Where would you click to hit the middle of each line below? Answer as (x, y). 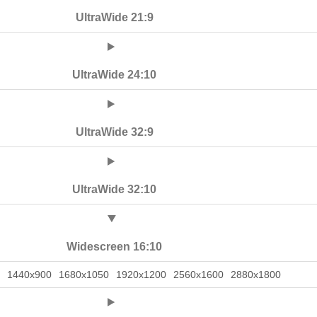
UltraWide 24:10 (114, 75)
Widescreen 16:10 (114, 247)
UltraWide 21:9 (114, 17)
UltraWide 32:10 (114, 189)
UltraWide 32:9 (114, 132)
